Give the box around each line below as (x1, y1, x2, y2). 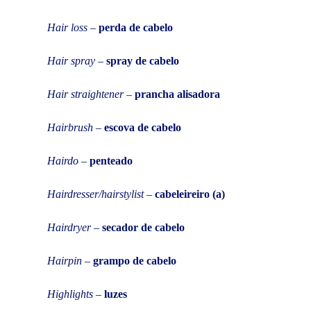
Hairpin (47, 254, 82, 267)
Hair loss (47, 21, 87, 33)
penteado (90, 154, 133, 167)
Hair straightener (47, 87, 124, 100)
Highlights (47, 287, 93, 300)
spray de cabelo (106, 54, 179, 67)
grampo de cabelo (93, 254, 176, 267)
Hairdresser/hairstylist (47, 187, 144, 200)
